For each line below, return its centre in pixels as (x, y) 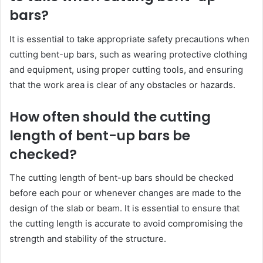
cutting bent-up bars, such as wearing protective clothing (128, 54)
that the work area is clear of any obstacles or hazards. (122, 85)
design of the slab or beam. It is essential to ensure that (124, 208)
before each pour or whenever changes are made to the (125, 193)
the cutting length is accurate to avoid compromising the (126, 223)
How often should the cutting (110, 117)
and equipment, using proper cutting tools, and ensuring (126, 69)
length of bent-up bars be (100, 135)
